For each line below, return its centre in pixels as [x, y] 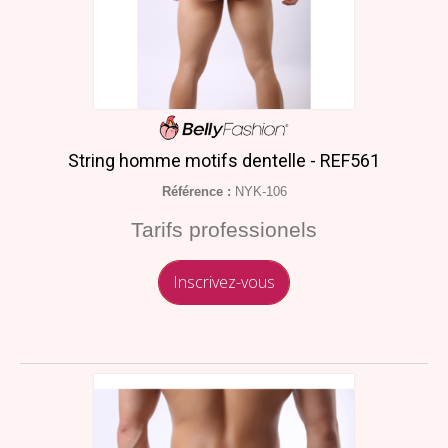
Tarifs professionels [224, 230]
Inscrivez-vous [224, 282]
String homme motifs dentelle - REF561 [224, 161]
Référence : [196, 192]
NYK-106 [258, 192]
